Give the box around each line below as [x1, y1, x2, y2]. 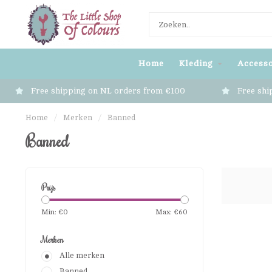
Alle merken [59, 251, 104, 260]
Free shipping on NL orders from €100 [29, 86, 185, 95]
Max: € [155, 208, 178, 216]
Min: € [41, 208, 63, 216]
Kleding [179, 59, 213, 68]
